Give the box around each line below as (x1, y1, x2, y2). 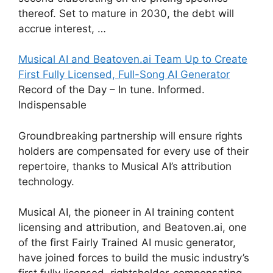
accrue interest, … (18, 22, 106, 35)
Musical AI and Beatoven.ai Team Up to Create (18, 53, 247, 66)
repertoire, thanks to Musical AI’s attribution (18, 160, 232, 172)
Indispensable (18, 99, 87, 112)
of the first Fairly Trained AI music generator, (18, 236, 236, 249)
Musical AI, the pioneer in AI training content (18, 206, 234, 219)
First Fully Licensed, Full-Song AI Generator (18, 68, 230, 81)
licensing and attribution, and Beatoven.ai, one (18, 221, 247, 234)
